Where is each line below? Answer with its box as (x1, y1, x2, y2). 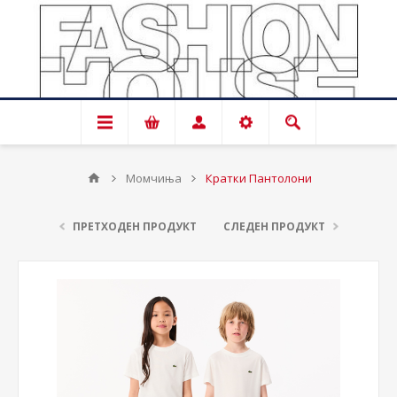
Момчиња (125, 170, 182, 186)
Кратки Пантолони (205, 170, 312, 186)
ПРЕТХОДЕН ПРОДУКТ (72, 219, 197, 234)
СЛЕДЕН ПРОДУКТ (222, 219, 325, 234)
